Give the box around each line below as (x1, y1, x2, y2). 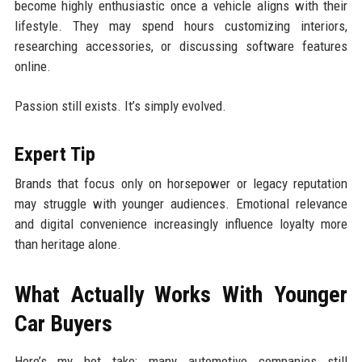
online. (14, 57, 51, 74)
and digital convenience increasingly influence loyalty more (14, 215, 348, 232)
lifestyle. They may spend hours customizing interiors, (14, 17, 348, 34)
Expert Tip (14, 142, 95, 166)
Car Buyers (14, 309, 112, 337)
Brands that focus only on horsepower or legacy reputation (14, 175, 348, 192)
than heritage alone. (14, 235, 121, 252)
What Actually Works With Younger (14, 280, 348, 308)
